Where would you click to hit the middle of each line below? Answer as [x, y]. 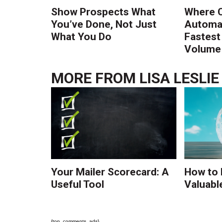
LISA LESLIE [179, 78]
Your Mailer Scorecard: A [110, 172]
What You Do [82, 36]
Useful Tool [78, 185]
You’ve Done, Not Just [104, 24]
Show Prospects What [104, 12]
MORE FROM [95, 78]
